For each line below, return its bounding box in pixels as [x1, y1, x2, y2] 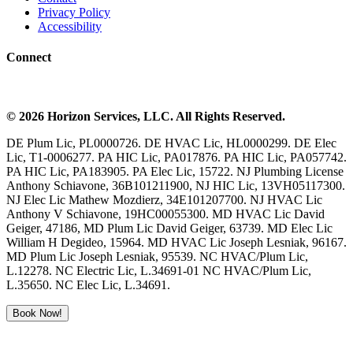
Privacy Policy [38, 5, 110, 19]
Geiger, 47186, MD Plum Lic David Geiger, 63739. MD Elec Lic [6, 221, 333, 236]
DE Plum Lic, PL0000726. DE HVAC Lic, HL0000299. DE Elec [6, 136, 336, 150]
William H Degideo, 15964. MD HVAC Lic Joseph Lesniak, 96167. [6, 236, 347, 250]
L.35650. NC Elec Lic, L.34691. [6, 278, 170, 292]
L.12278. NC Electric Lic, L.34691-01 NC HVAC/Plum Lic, [6, 264, 311, 278]
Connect [6, 50, 51, 65]
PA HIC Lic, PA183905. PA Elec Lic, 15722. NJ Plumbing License [6, 165, 344, 179]
